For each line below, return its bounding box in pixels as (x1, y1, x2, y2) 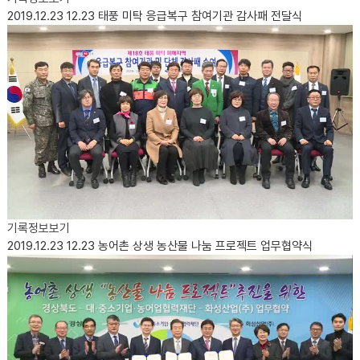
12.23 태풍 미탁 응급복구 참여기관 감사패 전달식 (66, 8, 302, 23)
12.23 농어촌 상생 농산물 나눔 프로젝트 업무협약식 (66, 238, 313, 253)
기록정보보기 (6, 220, 70, 235)
